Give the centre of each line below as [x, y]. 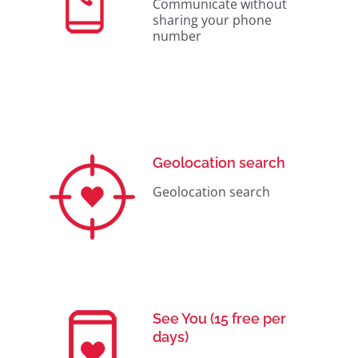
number [177, 36]
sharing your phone [212, 20]
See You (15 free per [219, 319]
